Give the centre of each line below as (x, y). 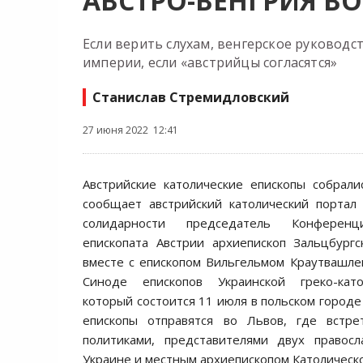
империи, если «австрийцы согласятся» (210, 62)
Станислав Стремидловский (191, 97)
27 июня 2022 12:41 (130, 130)
